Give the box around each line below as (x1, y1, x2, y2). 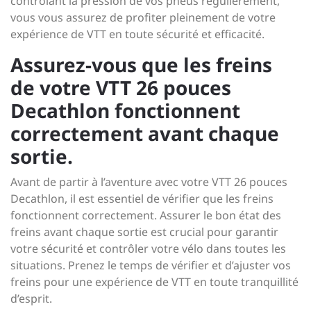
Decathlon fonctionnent (10, 97, 240, 124)
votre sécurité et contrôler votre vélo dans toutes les (10, 241, 286, 256)
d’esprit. (10, 291, 52, 306)
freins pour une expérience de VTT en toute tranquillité (10, 274, 299, 289)
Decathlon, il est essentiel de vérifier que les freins (10, 191, 274, 206)
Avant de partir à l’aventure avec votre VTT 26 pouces (10, 174, 287, 190)
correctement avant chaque (10, 120, 279, 146)
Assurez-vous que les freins (10, 51, 272, 78)
